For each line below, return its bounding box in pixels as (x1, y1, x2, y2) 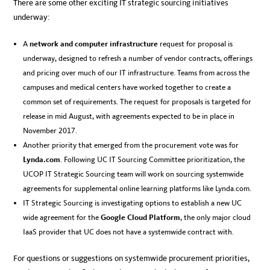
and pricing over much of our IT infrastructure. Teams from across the (23, 68, 250, 78)
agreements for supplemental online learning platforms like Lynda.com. (23, 184, 252, 193)
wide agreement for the (23, 213, 101, 222)
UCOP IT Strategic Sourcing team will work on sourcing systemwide (23, 169, 244, 179)
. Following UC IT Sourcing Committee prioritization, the (60, 155, 245, 165)
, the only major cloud (180, 213, 251, 222)
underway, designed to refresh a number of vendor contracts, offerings (23, 54, 253, 63)
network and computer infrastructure (30, 39, 159, 49)
